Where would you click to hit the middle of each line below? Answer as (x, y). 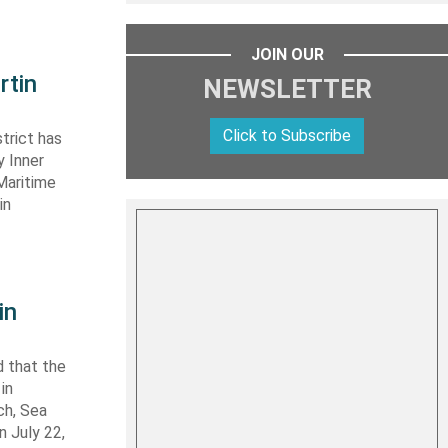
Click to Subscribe (287, 135)
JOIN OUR (287, 54)
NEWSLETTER (287, 89)
